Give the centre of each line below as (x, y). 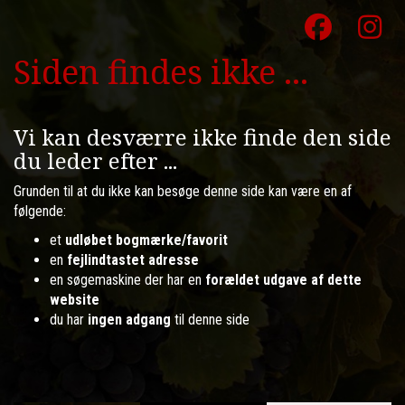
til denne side (210, 320)
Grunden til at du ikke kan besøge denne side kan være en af (183, 191)
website (75, 300)
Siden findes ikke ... (161, 72)
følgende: (40, 211)
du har (69, 320)
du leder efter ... (95, 160)
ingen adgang (129, 320)
